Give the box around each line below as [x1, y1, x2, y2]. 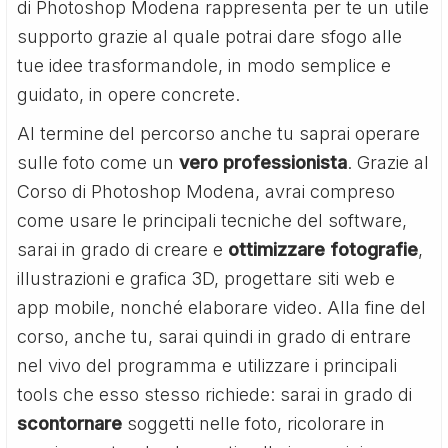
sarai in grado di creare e [17, 238, 229, 260]
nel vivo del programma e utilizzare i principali [17, 354, 398, 376]
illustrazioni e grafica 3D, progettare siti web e [17, 267, 396, 289]
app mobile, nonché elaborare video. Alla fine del [17, 296, 427, 318]
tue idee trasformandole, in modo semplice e [17, 54, 392, 76]
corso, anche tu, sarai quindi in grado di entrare [17, 325, 412, 347]
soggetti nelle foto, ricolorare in [122, 412, 386, 434]
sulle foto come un [17, 151, 180, 173]
